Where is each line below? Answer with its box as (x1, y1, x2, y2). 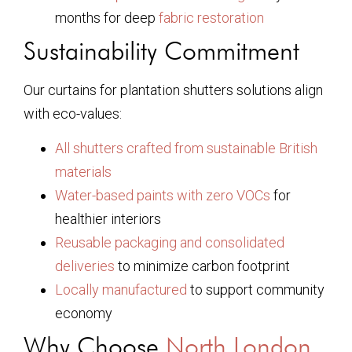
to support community (187, 281, 324, 299)
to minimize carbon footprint (115, 258, 290, 275)
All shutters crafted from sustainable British (55, 140, 317, 157)
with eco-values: (24, 104, 122, 122)
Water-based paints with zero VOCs (55, 187, 270, 204)
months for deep (55, 9, 159, 26)
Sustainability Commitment (24, 35, 299, 66)
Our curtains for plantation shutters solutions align (24, 81, 323, 98)
